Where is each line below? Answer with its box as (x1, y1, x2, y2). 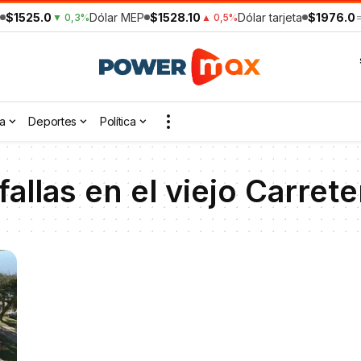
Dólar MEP (89, 10, 144, 24)
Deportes (28, 114, 77, 129)
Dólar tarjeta (238, 10, 302, 24)
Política (99, 114, 136, 129)
